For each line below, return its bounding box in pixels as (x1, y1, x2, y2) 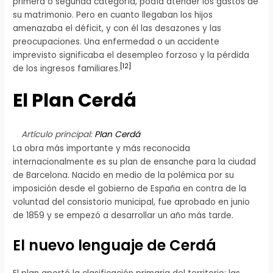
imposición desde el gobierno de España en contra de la (13, 183, 247, 195)
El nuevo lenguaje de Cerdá (13, 235, 217, 256)
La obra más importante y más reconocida (13, 143, 191, 155)
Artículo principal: (21, 128, 92, 140)
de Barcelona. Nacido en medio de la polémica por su (13, 169, 235, 182)
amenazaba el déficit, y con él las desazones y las (13, 23, 222, 35)
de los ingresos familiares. (13, 63, 121, 75)
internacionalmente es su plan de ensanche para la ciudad (13, 156, 257, 168)
